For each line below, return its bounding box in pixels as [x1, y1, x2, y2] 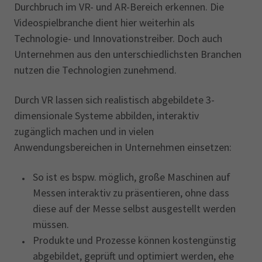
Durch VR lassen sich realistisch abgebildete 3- [14, 93, 215, 106]
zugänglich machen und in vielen [14, 125, 154, 138]
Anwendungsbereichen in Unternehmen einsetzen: [14, 140, 232, 154]
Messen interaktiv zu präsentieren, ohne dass [33, 186, 229, 199]
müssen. [33, 218, 69, 231]
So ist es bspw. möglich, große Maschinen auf [33, 170, 230, 184]
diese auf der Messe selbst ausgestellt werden [33, 202, 236, 215]
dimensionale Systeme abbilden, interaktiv [14, 109, 199, 122]
